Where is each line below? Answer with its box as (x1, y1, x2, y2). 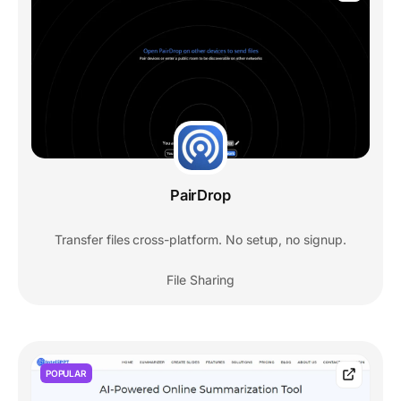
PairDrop (170, 186, 231, 205)
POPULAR (46, 368, 87, 380)
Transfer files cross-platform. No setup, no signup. (55, 232, 346, 248)
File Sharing (166, 272, 235, 288)
